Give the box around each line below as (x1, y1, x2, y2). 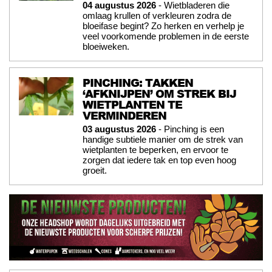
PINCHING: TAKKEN (83, 75, 193, 91)
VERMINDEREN (83, 107, 166, 124)
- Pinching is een (156, 124, 224, 135)
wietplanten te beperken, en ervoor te (83, 144, 228, 155)
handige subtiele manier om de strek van (83, 134, 243, 145)
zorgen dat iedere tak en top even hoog (83, 155, 236, 166)
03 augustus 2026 (83, 124, 156, 135)
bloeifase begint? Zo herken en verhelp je (83, 21, 244, 32)
